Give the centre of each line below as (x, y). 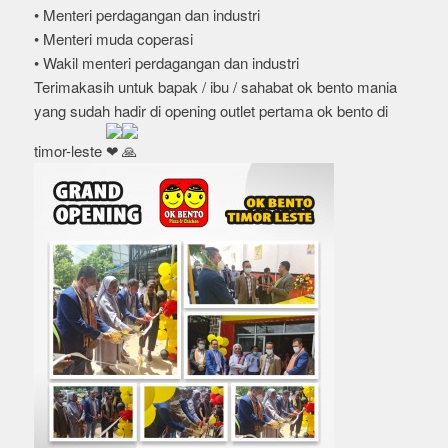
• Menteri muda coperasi (113, 38)
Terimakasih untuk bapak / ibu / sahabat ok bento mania (215, 86)
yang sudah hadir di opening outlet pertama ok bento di (210, 110)
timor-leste (69, 150)
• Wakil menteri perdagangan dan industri (166, 62)
